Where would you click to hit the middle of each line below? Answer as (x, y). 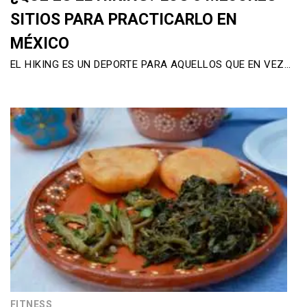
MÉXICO (40, 43)
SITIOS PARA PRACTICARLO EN (124, 19)
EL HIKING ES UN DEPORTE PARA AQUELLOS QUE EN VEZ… (151, 64)
